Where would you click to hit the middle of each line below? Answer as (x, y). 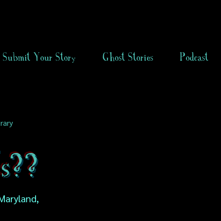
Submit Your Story (39, 57)
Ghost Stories (128, 57)
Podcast (194, 57)
